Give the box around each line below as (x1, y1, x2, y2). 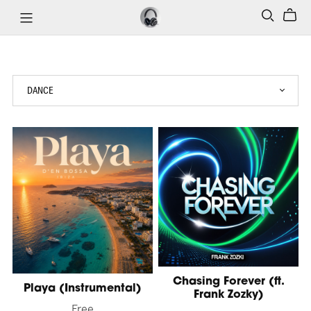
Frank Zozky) (193, 289, 264, 301)
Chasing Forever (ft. (172, 276, 285, 288)
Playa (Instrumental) (23, 283, 142, 294)
